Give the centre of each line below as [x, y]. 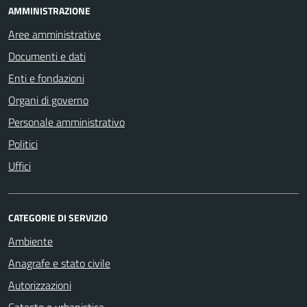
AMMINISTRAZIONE [49, 11]
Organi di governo [48, 100]
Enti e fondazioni [46, 78]
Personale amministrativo [66, 122]
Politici [23, 144]
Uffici [20, 166]
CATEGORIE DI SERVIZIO [58, 218]
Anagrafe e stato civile [59, 263]
